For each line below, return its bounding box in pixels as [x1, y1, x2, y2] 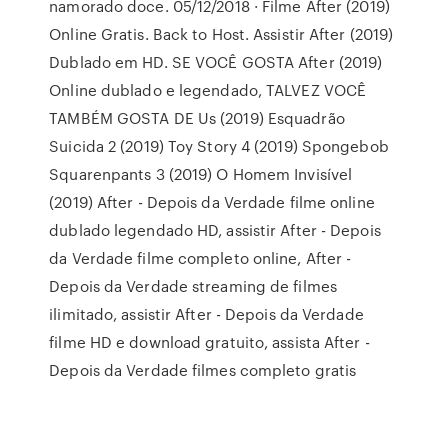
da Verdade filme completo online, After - [49, 247, 352, 269]
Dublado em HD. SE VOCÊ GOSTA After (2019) [49, 51, 383, 73]
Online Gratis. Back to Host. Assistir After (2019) [49, 23, 394, 45]
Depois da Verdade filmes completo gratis [49, 359, 357, 381]
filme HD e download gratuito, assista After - [49, 331, 370, 353]
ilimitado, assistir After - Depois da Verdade [49, 303, 364, 325]
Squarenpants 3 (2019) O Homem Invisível [49, 163, 353, 185]
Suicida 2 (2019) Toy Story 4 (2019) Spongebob [49, 135, 389, 157]
